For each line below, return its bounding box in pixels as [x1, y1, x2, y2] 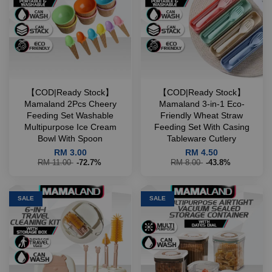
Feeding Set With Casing [154, 122, 250, 132]
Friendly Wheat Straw [160, 110, 243, 121]
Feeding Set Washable [27, 110, 114, 121]
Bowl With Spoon [38, 134, 103, 144]
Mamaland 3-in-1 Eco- [158, 99, 245, 109]
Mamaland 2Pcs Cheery [24, 99, 117, 109]
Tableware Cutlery [167, 134, 237, 144]
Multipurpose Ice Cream [24, 122, 117, 132]
